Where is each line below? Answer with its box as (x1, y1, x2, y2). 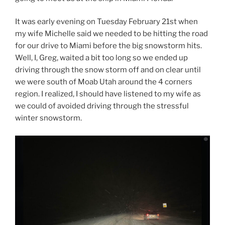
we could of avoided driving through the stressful (15, 101, 189, 111)
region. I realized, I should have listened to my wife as (15, 89, 201, 99)
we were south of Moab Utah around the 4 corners (15, 77, 192, 87)
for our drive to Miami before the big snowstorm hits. (15, 41, 202, 51)
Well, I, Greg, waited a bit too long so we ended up (15, 53, 188, 63)
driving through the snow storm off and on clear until (15, 65, 201, 75)
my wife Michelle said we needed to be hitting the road (15, 29, 208, 39)
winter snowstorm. (15, 114, 82, 123)
